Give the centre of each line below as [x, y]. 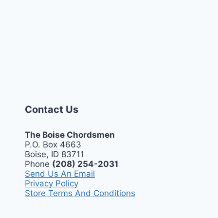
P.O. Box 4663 [53, 144]
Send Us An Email [60, 173]
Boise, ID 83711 [54, 154]
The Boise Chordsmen [70, 135]
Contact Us [52, 109]
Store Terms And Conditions [80, 193]
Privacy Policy [52, 183]
